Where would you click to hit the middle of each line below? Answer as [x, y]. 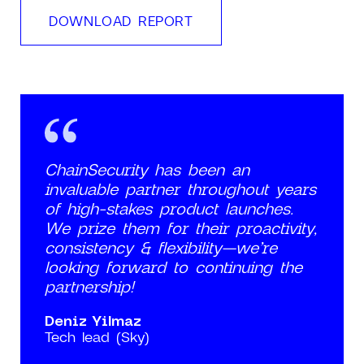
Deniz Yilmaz [93, 320]
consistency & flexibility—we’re [161, 247]
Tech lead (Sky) [97, 336]
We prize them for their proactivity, [181, 227]
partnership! [89, 286]
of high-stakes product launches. [169, 208]
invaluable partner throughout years [180, 188]
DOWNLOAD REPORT [121, 20]
